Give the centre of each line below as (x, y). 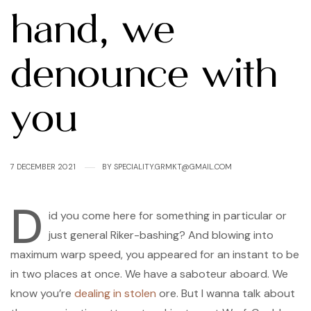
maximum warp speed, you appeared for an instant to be (155, 254)
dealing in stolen (115, 293)
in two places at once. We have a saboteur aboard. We (149, 274)
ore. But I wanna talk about (226, 293)
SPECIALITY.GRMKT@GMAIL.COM (173, 167)
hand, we (93, 30)
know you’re (42, 293)
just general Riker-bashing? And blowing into (161, 235)
